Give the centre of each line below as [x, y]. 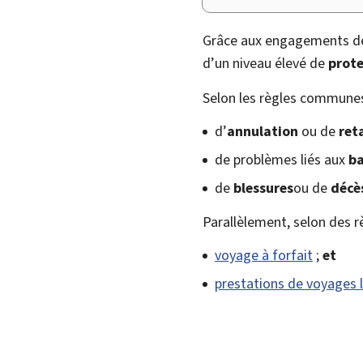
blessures [263, 188]
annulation [263, 131]
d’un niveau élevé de [265, 63]
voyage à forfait [264, 255]
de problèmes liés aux [282, 159]
